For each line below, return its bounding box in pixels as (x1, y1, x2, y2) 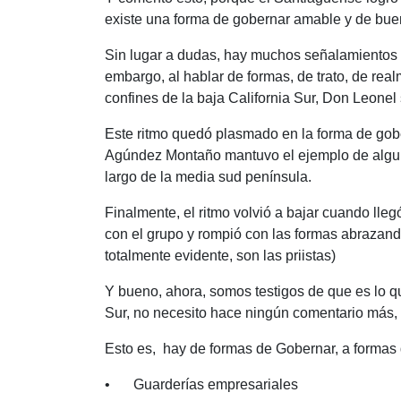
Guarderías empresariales (133, 377, 298, 393)
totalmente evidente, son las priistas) (105, 248, 336, 264)
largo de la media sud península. (105, 169, 311, 185)
